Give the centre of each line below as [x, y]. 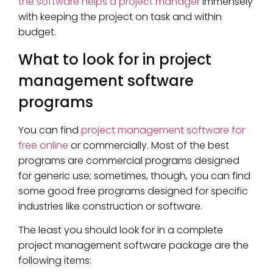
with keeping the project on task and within [120, 17]
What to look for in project [115, 59]
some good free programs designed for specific [133, 191]
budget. [37, 32]
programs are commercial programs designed [129, 160]
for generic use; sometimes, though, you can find [134, 175]
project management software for [163, 130]
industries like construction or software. [110, 206]
